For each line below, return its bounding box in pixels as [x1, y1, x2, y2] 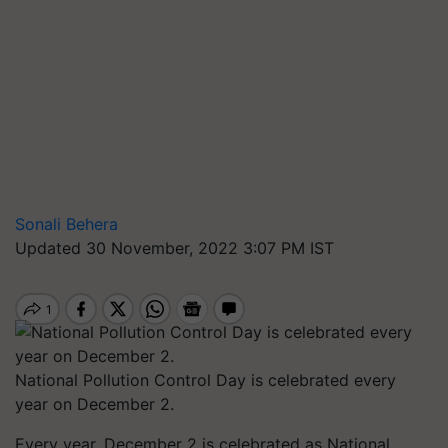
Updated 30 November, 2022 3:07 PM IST [15, 238, 334, 258]
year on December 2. [15, 394, 174, 414]
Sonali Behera [15, 214, 118, 234]
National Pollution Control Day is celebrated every [15, 370, 396, 390]
